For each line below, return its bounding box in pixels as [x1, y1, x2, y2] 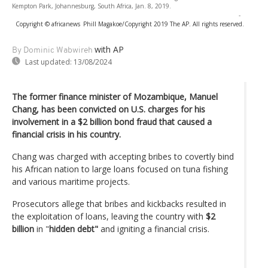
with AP [95, 43, 124, 55]
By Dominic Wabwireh [12, 45, 93, 55]
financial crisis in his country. [12, 128, 121, 140]
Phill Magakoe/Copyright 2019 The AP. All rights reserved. [83, 19, 244, 28]
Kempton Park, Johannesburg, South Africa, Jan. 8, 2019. [12, 1, 171, 10]
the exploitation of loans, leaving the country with [12, 210, 206, 222]
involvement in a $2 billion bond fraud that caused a [12, 115, 212, 127]
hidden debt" [49, 223, 98, 234]
